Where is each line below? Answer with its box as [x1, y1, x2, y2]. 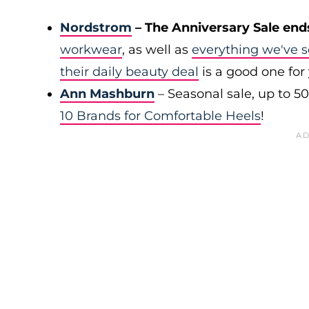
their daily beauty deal [60, 64, 199, 79]
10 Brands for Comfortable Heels [60, 108, 261, 123]
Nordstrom [60, 20, 132, 35]
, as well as [122, 42, 192, 57]
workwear [60, 42, 122, 57]
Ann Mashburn [60, 86, 154, 101]
